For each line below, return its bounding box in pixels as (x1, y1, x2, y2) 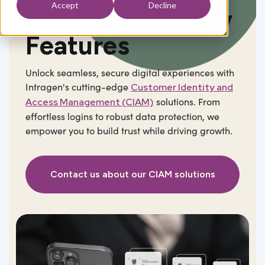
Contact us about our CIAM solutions (50, 168, 215, 180)
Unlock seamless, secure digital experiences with (25, 66, 234, 79)
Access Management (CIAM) (25, 95, 154, 108)
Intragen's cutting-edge (25, 80, 131, 93)
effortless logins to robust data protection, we (25, 109, 219, 122)
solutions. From (154, 95, 220, 108)
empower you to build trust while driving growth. (25, 124, 232, 137)
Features (25, 29, 130, 61)
